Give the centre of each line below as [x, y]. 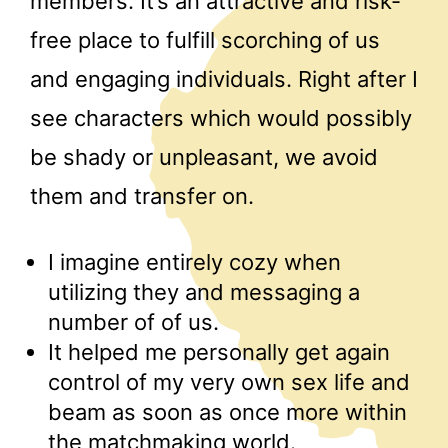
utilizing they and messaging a [204, 291]
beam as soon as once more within [227, 411]
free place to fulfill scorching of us [205, 40]
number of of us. [133, 321]
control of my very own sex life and [229, 381]
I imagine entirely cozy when [194, 261]
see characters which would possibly [221, 118]
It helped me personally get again [219, 351]
